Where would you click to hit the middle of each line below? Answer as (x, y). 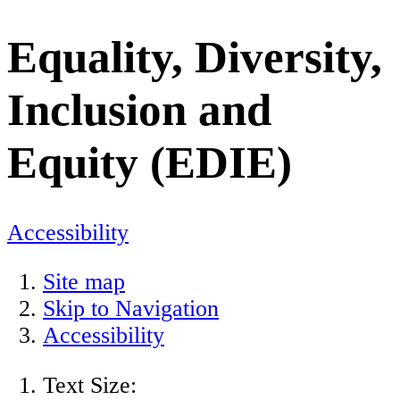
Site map (84, 282)
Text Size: (90, 385)
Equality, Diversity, (195, 57)
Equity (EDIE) (150, 162)
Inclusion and (139, 110)
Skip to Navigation (131, 309)
